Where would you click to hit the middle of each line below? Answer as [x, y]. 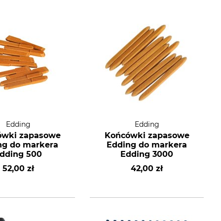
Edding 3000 [147, 154]
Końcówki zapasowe [147, 135]
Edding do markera [147, 145]
